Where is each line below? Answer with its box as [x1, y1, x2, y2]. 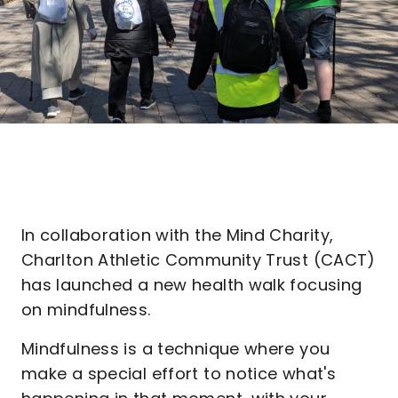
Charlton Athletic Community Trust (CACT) [21, 249, 376, 271]
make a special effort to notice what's [21, 362, 337, 385]
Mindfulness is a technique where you [21, 338, 330, 360]
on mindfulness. [21, 298, 151, 321]
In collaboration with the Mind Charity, [21, 224, 334, 246]
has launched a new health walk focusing [21, 274, 362, 296]
